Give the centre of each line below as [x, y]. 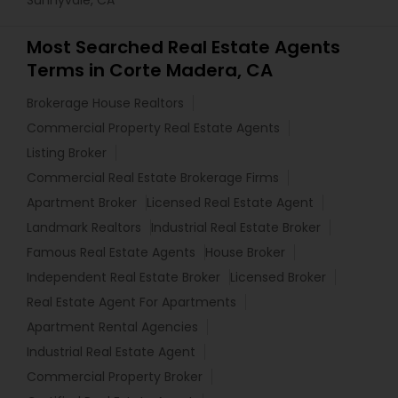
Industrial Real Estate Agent [111, 352]
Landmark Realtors [84, 227]
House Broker [245, 252]
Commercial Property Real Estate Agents [153, 128]
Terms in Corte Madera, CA [150, 70]
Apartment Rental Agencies [112, 327]
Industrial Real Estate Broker [236, 227]
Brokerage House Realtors [105, 103]
